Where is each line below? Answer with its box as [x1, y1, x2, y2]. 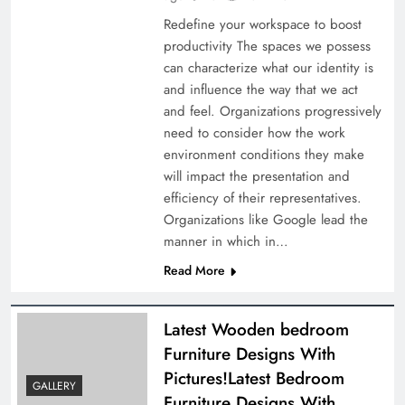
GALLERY [33, 378, 76, 395]
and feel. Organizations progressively [163, 100, 381, 121]
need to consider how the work [163, 122, 345, 143]
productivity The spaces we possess [163, 35, 371, 56]
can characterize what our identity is [163, 57, 373, 78]
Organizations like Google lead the [163, 209, 368, 230]
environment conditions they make [163, 144, 364, 165]
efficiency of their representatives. [163, 187, 362, 208]
